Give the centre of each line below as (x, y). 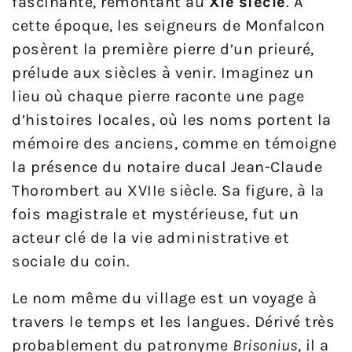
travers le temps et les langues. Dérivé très (173, 321)
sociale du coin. (71, 261)
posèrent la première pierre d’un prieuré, (163, 49)
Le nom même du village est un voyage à (164, 298)
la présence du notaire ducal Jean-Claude (167, 167)
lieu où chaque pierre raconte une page (158, 96)
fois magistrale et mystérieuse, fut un (155, 214)
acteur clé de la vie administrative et (150, 237)
